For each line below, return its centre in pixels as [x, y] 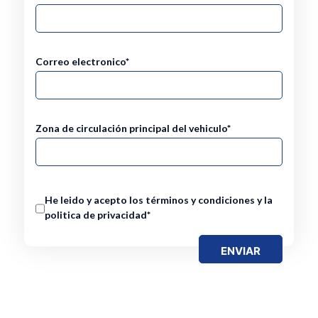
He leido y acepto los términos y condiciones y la [158, 200]
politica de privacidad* [97, 215]
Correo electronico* [82, 61]
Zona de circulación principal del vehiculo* [133, 128]
